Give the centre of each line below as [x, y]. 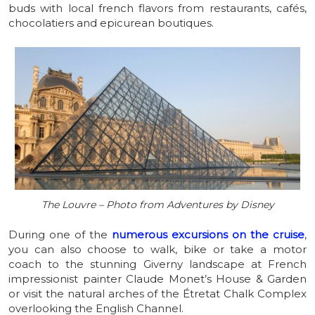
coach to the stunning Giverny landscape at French [157, 264]
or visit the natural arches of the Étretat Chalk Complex [157, 294]
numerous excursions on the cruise [208, 235]
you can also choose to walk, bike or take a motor [157, 250]
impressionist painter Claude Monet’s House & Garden [157, 279]
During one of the [60, 235]
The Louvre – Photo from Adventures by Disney [157, 205]
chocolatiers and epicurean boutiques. [111, 22]
